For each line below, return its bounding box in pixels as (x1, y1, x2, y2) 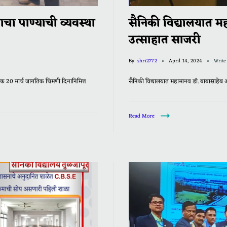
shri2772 (137, 56, 158, 65)
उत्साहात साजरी (129, 30, 201, 50)
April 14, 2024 (169, 56, 203, 65)
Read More (129, 111, 155, 121)
